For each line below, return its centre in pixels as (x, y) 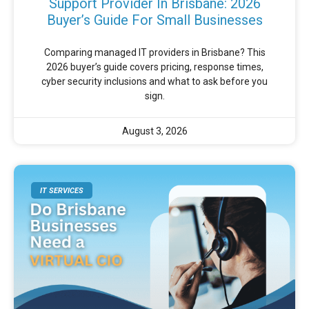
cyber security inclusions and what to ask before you (154, 82)
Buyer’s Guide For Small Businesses (154, 20)
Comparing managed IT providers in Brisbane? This (154, 53)
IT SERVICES (62, 190)
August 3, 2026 (154, 131)
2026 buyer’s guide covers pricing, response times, (154, 67)
